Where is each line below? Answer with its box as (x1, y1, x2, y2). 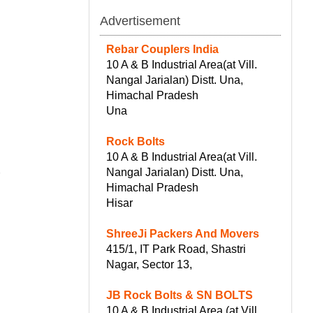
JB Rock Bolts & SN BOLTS (106, 289, 253, 301)
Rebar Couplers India (106, 43, 219, 55)
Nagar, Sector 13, (106, 258, 192, 270)
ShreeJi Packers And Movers (106, 227, 259, 240)
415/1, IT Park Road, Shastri (106, 242, 246, 255)
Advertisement (100, 13, 180, 28)
